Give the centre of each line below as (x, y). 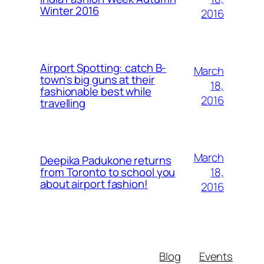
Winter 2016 (70, 11)
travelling (63, 103)
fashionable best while (96, 92)
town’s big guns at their (98, 80)
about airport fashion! (94, 184)
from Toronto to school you (108, 172)
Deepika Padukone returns (106, 161)
